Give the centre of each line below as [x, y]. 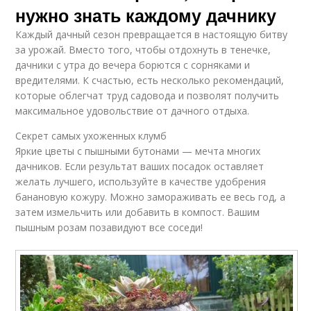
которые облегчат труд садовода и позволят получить [148, 95]
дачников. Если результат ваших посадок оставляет [140, 166]
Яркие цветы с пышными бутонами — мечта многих [138, 151]
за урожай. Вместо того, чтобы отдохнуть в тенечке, [143, 49]
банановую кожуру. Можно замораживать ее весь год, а [151, 196]
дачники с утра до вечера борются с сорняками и [133, 65]
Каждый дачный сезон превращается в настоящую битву [152, 34]
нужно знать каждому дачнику [146, 15]
